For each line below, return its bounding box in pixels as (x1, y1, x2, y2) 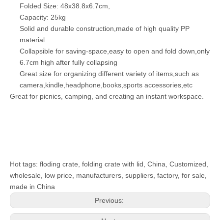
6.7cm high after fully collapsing (20, 58, 117, 66)
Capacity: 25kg (20, 13, 66, 21)
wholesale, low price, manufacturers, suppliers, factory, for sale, (10, 171, 207, 179)
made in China (10, 183, 55, 191)
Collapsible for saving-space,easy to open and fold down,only (20, 47, 210, 55)
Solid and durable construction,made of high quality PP (20, 25, 190, 32)
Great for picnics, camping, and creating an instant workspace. (10, 92, 204, 100)
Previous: (94, 196, 126, 204)
